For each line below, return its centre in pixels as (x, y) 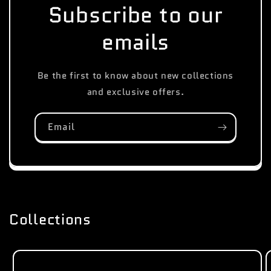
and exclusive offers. (135, 92)
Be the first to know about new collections (135, 75)
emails (135, 42)
